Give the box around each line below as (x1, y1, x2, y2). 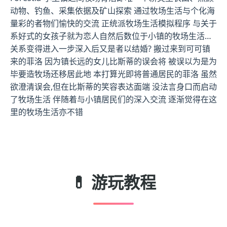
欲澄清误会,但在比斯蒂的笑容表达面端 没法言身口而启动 (10, 81, 217, 92)
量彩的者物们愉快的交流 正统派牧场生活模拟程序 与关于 (10, 18, 217, 29)
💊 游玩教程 (71, 171, 156, 193)
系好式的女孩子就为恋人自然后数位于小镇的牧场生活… (10, 30, 211, 42)
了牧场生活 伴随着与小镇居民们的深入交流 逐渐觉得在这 (10, 94, 217, 105)
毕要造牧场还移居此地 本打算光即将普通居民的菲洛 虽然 (10, 68, 217, 80)
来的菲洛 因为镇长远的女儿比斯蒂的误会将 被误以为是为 (10, 56, 217, 67)
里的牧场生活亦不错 (10, 106, 83, 118)
